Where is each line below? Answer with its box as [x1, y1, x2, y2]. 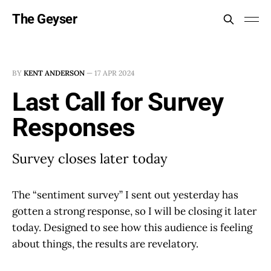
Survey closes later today [12, 150, 168, 167]
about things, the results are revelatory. [12, 237, 198, 250]
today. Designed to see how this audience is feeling [12, 221, 252, 234]
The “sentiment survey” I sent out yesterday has [12, 188, 238, 201]
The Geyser [12, 11, 77, 27]
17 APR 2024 [94, 68, 135, 77]
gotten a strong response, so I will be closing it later [12, 204, 256, 218]
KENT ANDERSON [24, 68, 85, 77]
